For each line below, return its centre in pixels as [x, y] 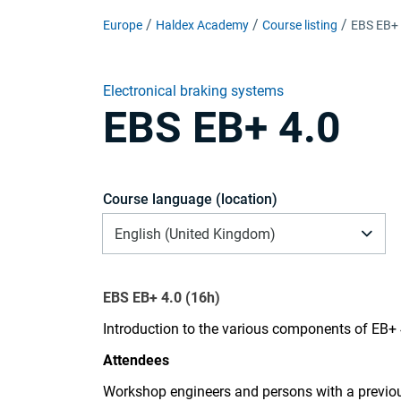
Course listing [300, 25]
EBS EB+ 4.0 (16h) [162, 298]
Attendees [136, 360]
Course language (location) [190, 199]
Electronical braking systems [193, 91]
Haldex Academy [202, 25]
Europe [123, 25]
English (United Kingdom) [195, 234]
